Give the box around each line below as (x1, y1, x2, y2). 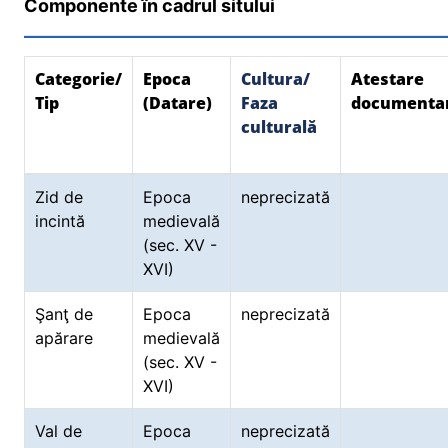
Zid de (35, 187, 83, 207)
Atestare (351, 68, 424, 90)
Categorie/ (35, 68, 122, 90)
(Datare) (143, 92, 212, 114)
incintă (35, 211, 90, 231)
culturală (241, 116, 317, 138)
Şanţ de (35, 304, 93, 324)
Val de (35, 421, 82, 441)
